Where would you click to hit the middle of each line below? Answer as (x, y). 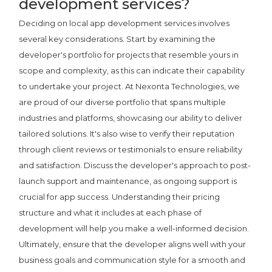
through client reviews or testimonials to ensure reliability (131, 149)
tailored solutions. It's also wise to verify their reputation (127, 133)
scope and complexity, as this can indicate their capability (132, 70)
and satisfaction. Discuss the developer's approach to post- (135, 165)
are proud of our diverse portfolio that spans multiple (123, 102)
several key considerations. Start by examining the (117, 39)
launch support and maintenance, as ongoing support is (128, 181)
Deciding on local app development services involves (124, 23)
